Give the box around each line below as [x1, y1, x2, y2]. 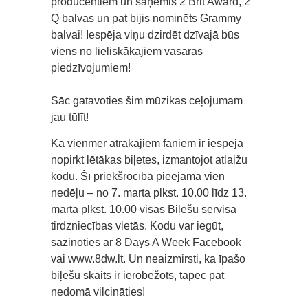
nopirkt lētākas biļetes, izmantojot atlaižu [51, 153, 247, 166]
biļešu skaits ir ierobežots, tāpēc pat [51, 269, 224, 281]
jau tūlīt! [51, 111, 89, 123]
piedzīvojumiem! [51, 61, 131, 74]
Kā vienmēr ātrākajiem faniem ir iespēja [51, 137, 243, 149]
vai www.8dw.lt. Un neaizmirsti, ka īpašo [51, 252, 245, 265]
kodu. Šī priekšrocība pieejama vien [51, 170, 225, 182]
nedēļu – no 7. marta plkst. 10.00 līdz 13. [51, 186, 247, 199]
